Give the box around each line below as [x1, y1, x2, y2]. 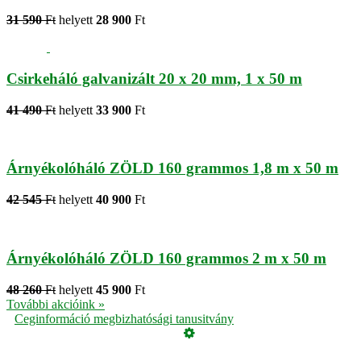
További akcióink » [6, 297, 105, 311]
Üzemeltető [39, 338, 97, 353]
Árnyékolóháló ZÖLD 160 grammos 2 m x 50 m [6, 249, 326, 267]
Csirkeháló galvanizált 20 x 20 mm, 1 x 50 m [6, 70, 302, 88]
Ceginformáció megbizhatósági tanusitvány [15, 311, 234, 326]
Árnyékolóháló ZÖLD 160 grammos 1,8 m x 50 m [6, 160, 338, 177]
